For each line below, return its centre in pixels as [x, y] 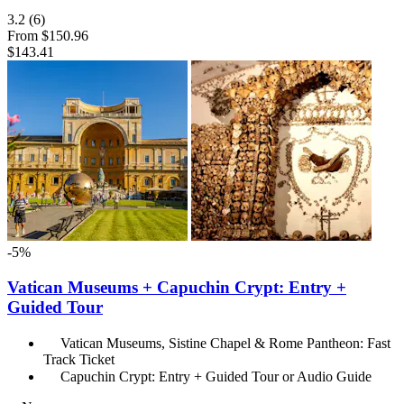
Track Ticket [79, 359]
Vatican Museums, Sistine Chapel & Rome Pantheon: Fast [225, 343]
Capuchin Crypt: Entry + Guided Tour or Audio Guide [216, 376]
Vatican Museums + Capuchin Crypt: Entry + [177, 288]
